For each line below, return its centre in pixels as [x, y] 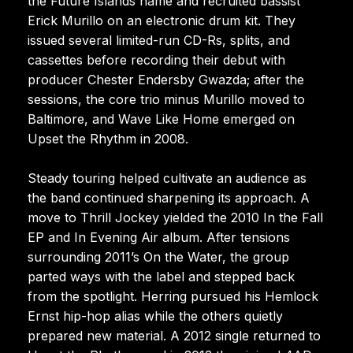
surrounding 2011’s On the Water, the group [158, 256]
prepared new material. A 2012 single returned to [174, 335]
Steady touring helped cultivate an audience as [167, 178]
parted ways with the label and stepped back [161, 276]
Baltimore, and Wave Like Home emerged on [161, 119]
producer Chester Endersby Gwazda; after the [166, 79]
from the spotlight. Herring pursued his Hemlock [173, 296]
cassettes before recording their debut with [156, 59]
